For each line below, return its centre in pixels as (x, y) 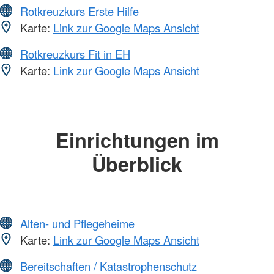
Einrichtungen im (137, 140)
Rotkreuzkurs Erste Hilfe (80, 11)
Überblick (137, 164)
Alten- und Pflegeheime (77, 223)
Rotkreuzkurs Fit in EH (75, 54)
